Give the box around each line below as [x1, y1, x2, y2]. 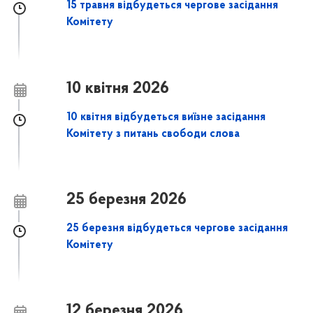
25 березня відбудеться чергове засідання [66, 223, 289, 235]
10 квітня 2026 [66, 80, 170, 97]
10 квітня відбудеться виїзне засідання [66, 111, 266, 123]
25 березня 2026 [66, 191, 187, 209]
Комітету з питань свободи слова [66, 128, 240, 140]
